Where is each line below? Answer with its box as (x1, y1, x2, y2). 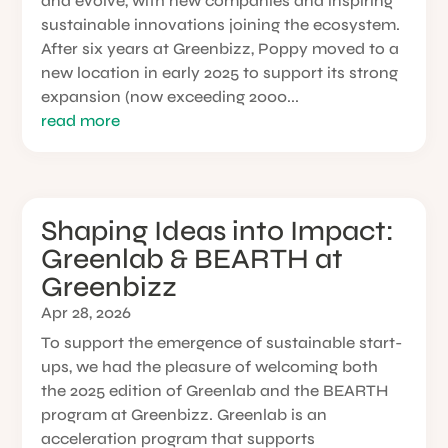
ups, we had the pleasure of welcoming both (41, 357, 379, 377)
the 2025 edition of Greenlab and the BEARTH (41, 381, 389, 401)
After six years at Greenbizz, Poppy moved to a (41, 39, 400, 58)
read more (41, 111, 121, 130)
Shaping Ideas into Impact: (41, 214, 395, 249)
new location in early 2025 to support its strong (41, 63, 399, 82)
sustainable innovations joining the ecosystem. (41, 15, 405, 34)
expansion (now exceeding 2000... (41, 87, 300, 106)
